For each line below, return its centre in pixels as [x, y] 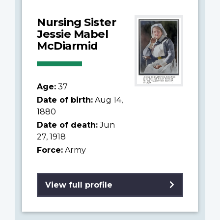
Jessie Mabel [72, 34]
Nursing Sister [76, 22]
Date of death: [67, 125]
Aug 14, [108, 100]
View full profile [79, 185]
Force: [50, 150]
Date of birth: [65, 100]
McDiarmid [68, 45]
